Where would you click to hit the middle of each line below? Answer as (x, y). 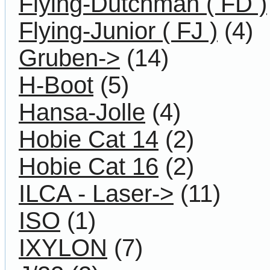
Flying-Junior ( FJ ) (118, 30)
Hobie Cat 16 (89, 166)
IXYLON (63, 247)
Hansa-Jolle (82, 112)
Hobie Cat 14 (89, 139)
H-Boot (56, 85)
